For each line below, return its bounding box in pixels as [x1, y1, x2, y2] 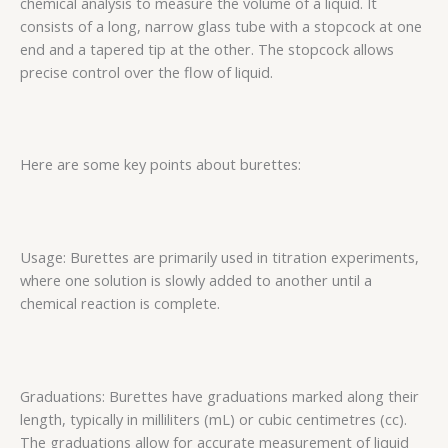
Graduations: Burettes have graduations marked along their [20, 385, 419, 406]
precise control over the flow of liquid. [20, 61, 273, 82]
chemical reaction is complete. [20, 292, 220, 313]
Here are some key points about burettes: [20, 154, 301, 175]
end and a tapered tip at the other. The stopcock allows [20, 38, 394, 59]
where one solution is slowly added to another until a [20, 269, 372, 290]
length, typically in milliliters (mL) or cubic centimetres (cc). [20, 408, 407, 429]
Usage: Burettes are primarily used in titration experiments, [20, 246, 419, 267]
